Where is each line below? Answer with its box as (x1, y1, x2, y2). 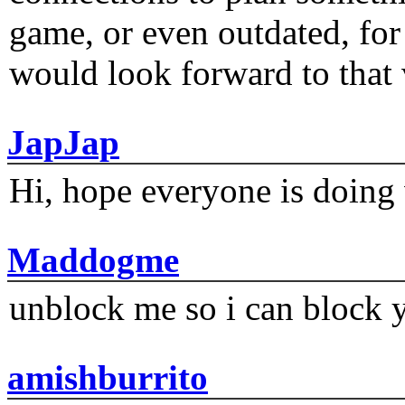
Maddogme (7, 240, 179, 280)
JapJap (7, 123, 119, 163)
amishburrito (7, 358, 208, 398)
